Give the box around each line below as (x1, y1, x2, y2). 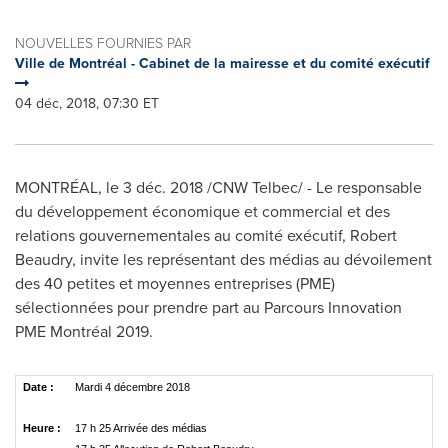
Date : (23, 381, 54, 393)
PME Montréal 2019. (15, 320, 153, 342)
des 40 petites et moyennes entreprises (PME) (15, 272, 335, 294)
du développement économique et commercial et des (15, 200, 390, 222)
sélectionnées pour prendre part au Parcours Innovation (15, 296, 402, 318)
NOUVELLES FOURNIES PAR (15, 33, 191, 52)
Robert (350, 224, 397, 246)
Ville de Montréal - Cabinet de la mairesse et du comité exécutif (15, 53, 430, 73)
